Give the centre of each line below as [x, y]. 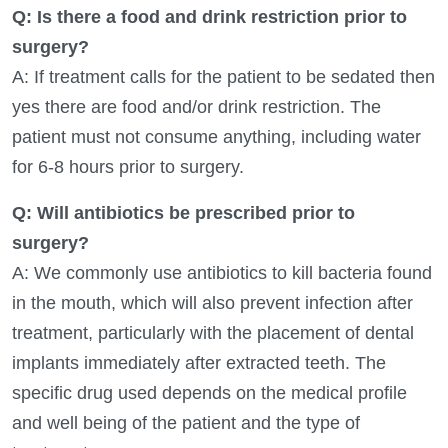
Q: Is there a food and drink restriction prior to [209, 16]
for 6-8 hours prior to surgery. [128, 166]
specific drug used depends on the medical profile [209, 392]
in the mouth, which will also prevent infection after [212, 302]
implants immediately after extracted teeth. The [199, 362]
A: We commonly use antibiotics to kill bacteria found [222, 272]
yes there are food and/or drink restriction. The [196, 106]
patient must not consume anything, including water [216, 136]
